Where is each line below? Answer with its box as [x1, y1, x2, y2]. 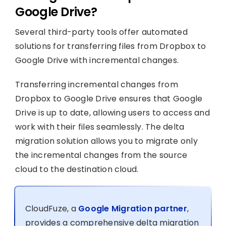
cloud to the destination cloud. [15, 163, 139, 175]
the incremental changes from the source [15, 149, 188, 161]
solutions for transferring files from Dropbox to [15, 40, 206, 52]
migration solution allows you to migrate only [15, 135, 198, 147]
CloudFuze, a [25, 202, 79, 214]
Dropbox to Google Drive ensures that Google [15, 92, 203, 104]
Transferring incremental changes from [15, 78, 178, 90]
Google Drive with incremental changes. [15, 54, 179, 66]
